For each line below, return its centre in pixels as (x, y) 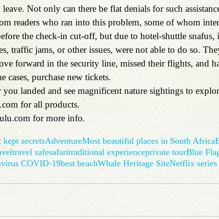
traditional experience (107, 152)
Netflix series (193, 163)
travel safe (31, 152)
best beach (79, 163)
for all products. (49, 104)
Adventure (64, 141)
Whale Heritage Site (134, 163)
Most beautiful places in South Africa (149, 141)
